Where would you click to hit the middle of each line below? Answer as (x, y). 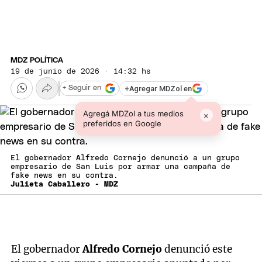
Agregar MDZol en (161, 88)
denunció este (197, 249)
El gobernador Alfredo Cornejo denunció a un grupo (125, 158)
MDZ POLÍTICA (37, 60)
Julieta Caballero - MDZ (64, 185)
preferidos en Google (122, 124)
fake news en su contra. (64, 176)
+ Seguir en (82, 88)
